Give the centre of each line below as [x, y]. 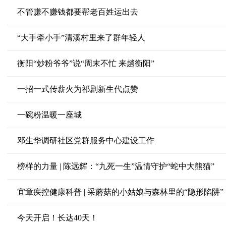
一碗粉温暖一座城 [49, 115]
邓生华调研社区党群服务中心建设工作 [86, 140]
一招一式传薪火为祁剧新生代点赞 [77, 89]
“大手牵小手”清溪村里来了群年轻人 [81, 38]
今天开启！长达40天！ [57, 218]
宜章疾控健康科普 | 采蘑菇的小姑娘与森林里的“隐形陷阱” [120, 192]
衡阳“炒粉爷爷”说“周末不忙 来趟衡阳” [86, 63]
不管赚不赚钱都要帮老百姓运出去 [77, 12]
